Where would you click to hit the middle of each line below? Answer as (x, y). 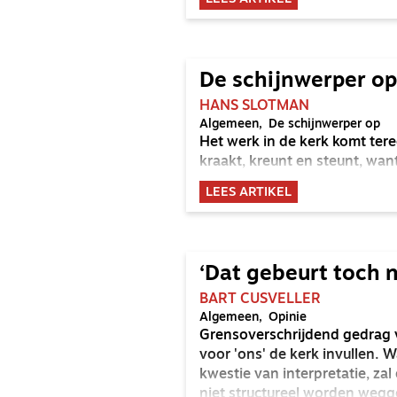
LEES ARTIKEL (249, 193)
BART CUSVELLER (260, 300)
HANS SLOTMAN (254, 106)
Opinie (288, 318)
